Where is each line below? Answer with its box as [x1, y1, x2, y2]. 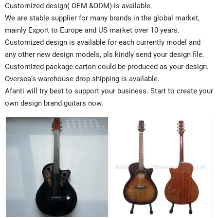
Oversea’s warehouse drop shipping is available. [5, 74, 160, 83]
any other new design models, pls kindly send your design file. [5, 50, 204, 59]
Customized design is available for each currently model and [5, 38, 200, 47]
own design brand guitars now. [5, 99, 103, 108]
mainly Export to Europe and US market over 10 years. [5, 26, 180, 35]
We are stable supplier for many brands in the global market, [5, 14, 200, 22]
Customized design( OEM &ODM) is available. [5, 1, 154, 10]
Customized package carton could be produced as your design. [5, 62, 209, 71]
